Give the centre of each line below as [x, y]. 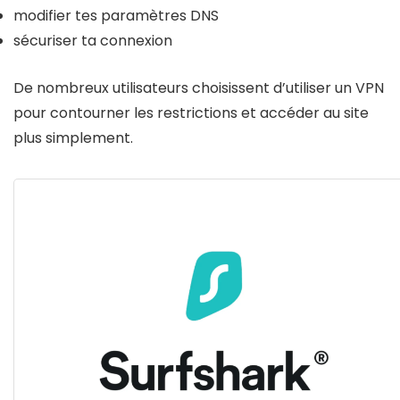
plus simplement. [73, 137]
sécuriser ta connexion [93, 40]
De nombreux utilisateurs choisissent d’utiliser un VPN [199, 87]
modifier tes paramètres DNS [116, 15]
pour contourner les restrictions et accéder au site [191, 112]
